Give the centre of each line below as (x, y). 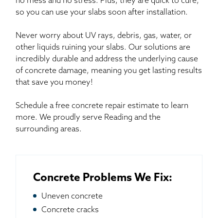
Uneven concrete (72, 196)
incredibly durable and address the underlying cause (107, 59)
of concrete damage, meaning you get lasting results (109, 71)
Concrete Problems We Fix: (103, 178)
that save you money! (54, 82)
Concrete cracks (70, 210)
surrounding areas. (49, 129)
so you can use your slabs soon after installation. (102, 12)
